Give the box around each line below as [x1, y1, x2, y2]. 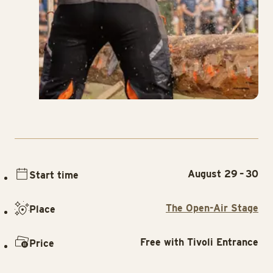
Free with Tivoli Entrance [140, 236, 258, 248]
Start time [29, 169, 79, 181]
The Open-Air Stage [166, 202, 258, 214]
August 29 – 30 [188, 168, 258, 180]
